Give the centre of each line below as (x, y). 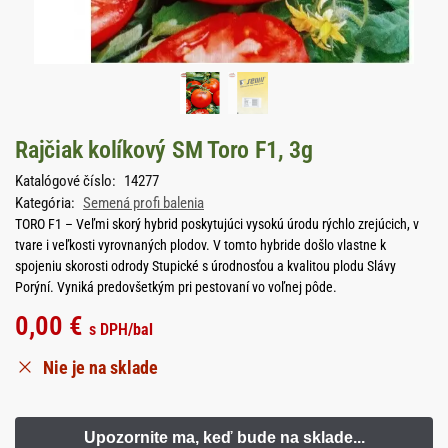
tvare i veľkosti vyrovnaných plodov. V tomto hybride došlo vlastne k (200, 244)
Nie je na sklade (100, 367)
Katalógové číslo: (67, 180)
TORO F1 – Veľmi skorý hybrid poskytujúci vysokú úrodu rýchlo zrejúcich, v (217, 223)
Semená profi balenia (143, 202)
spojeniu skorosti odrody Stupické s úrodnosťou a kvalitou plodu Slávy (205, 265)
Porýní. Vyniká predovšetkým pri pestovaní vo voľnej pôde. (176, 286)
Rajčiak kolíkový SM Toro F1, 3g (164, 150)
